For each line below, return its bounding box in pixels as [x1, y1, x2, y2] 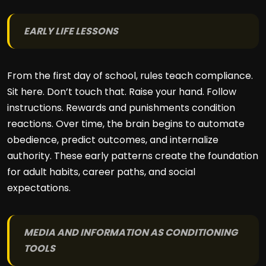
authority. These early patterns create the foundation [7, 149, 258, 163]
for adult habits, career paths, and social [7, 165, 195, 179]
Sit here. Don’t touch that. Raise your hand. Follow [7, 85, 236, 99]
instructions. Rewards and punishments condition [7, 101, 235, 115]
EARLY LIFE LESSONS [24, 24, 118, 38]
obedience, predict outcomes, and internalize [7, 133, 218, 147]
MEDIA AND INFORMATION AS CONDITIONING [24, 226, 237, 239]
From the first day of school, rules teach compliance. [7, 69, 253, 83]
